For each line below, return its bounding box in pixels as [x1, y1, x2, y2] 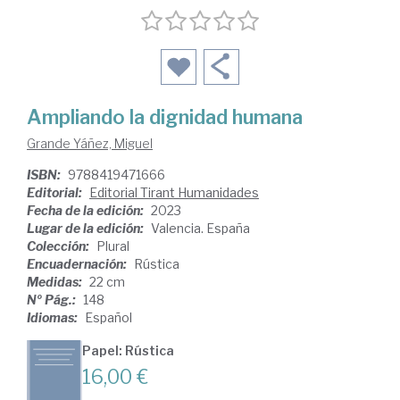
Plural [96, 238, 129, 254]
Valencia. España [151, 221, 250, 237]
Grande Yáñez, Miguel [27, 136, 153, 152]
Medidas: [27, 274, 85, 290]
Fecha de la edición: [27, 203, 146, 219]
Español [85, 310, 132, 326]
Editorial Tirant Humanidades [89, 185, 259, 201]
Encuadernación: [27, 256, 129, 272]
